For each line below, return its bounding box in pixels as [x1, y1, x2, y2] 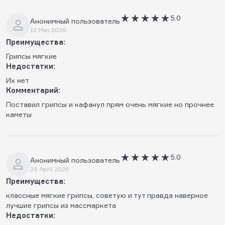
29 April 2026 [30, 165, 69, 173]
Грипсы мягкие [6, 51, 57, 60]
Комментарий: [6, 85, 60, 94]
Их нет [6, 75, 29, 84]
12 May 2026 [30, 26, 66, 34]
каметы [6, 109, 32, 119]
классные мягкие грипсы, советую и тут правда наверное [6, 190, 208, 199]
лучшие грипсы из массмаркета [6, 200, 116, 209]
